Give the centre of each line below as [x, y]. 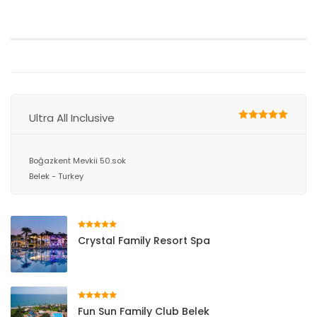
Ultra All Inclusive [72, 118]
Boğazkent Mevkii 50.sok [77, 161]
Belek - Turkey [56, 176]
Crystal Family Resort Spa [144, 241]
